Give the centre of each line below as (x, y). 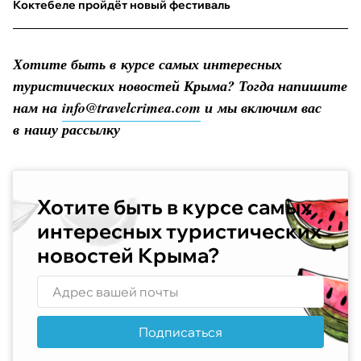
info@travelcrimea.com (131, 107)
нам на (37, 107)
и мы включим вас (261, 107)
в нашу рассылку (66, 129)
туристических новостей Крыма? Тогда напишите (180, 85)
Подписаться (180, 332)
